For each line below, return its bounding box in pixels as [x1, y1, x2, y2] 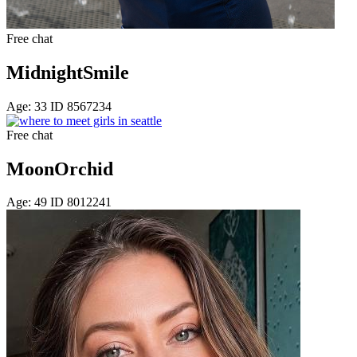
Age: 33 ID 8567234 [6, 99, 112, 113]
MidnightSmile [6, 61, 129, 83]
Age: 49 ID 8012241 [6, 195, 112, 210]
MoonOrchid [6, 158, 113, 179]
